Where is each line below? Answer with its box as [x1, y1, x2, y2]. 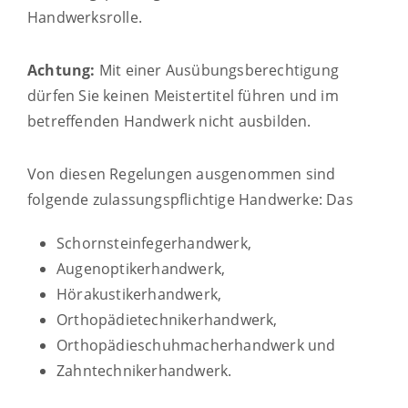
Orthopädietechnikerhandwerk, [56, 309, 278, 330]
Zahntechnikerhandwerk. [56, 360, 232, 381]
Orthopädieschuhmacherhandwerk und [56, 334, 336, 355]
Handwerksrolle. [27, 6, 142, 27]
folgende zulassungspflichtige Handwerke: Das [27, 189, 353, 209]
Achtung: [27, 59, 96, 80]
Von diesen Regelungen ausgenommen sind [27, 163, 336, 184]
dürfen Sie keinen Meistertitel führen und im [27, 85, 339, 106]
